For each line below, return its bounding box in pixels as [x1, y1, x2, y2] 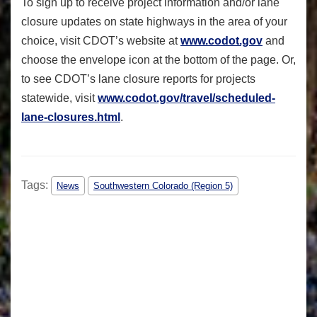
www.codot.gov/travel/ [98, 92, 215, 105]
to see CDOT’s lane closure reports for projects [21, 73, 255, 86]
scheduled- [215, 92, 275, 105]
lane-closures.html [21, 111, 120, 124]
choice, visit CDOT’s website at [21, 35, 180, 47]
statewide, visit [21, 92, 98, 105]
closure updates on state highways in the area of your [21, 16, 287, 28]
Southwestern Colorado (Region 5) [93, 180, 233, 191]
